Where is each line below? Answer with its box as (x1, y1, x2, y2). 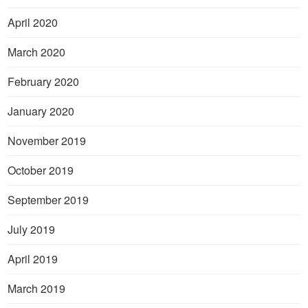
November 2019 (8, 132, 87, 148)
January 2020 (8, 102, 75, 119)
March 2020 (8, 43, 66, 60)
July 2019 (8, 221, 56, 237)
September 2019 (8, 191, 89, 208)
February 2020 (8, 73, 80, 89)
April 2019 (8, 250, 58, 267)
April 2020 (8, 14, 58, 30)
